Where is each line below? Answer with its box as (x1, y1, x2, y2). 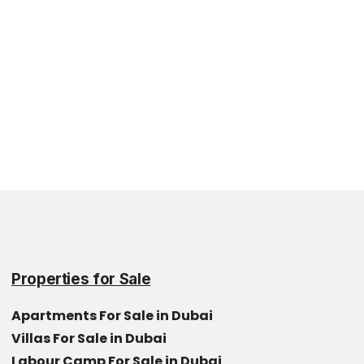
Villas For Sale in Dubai (11, 329, 167, 348)
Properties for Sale (11, 270, 151, 288)
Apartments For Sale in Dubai (11, 306, 213, 325)
